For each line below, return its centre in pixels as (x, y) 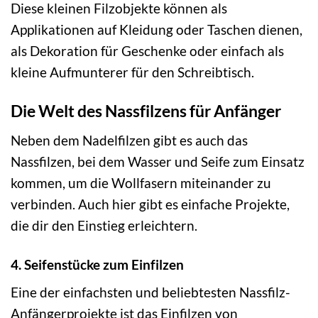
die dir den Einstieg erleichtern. (104, 225)
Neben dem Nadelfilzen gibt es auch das (129, 140)
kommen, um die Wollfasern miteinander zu (141, 182)
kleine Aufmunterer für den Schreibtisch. (132, 72)
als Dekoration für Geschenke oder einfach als (147, 51)
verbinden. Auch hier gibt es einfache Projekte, (150, 204)
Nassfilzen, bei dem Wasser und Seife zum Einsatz (158, 161)
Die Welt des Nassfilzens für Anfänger (146, 111)
